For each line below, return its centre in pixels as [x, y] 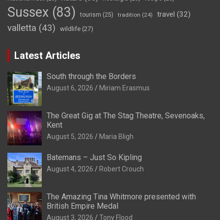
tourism [91, 15]
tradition [129, 15]
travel [166, 14]
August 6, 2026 [70, 88]
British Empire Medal [82, 206]
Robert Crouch [122, 169]
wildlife [70, 29]
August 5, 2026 [70, 137]
